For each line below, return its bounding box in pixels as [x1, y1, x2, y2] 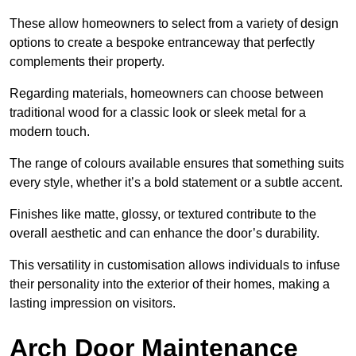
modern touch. [10, 124, 90, 138]
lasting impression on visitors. [10, 296, 176, 310]
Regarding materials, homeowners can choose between [10, 86, 323, 100]
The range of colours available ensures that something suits [10, 156, 344, 170]
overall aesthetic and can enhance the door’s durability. [10, 226, 319, 240]
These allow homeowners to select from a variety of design [10, 16, 339, 30]
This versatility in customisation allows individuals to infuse [10, 257, 340, 272]
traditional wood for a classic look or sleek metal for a [10, 105, 306, 119]
